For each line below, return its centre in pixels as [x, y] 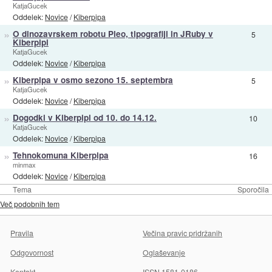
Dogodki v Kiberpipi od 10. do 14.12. [84, 117]
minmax [24, 164]
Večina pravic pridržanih [183, 233]
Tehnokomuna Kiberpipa [60, 155]
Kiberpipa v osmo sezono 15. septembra [93, 80]
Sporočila [253, 189]
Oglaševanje [164, 252]
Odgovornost [32, 252]
